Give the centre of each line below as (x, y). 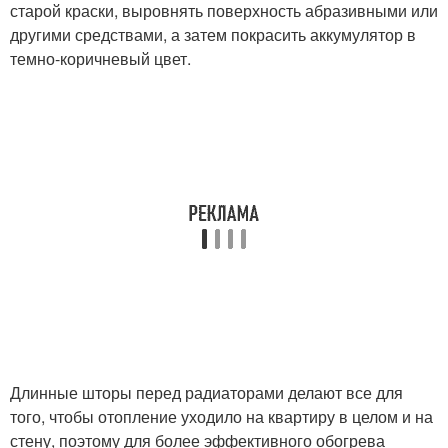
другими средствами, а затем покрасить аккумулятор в (213, 34)
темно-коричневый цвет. (100, 58)
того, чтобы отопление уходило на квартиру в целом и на (221, 416)
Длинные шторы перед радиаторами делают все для (206, 392)
